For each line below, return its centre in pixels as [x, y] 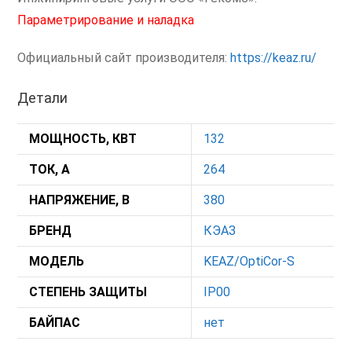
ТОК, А [50, 169]
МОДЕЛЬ [57, 261]
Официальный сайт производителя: [124, 58]
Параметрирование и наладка [106, 20]
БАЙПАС [55, 323]
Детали [43, 98]
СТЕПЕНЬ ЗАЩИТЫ [88, 292]
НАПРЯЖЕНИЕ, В [80, 200]
